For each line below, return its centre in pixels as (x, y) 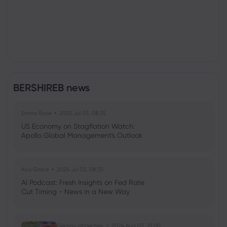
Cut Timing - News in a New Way (75, 192)
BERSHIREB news (51, 88)
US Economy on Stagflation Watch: (78, 126)
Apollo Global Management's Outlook (82, 135)
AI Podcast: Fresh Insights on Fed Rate (83, 182)
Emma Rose (36, 113)
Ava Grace (35, 169)
